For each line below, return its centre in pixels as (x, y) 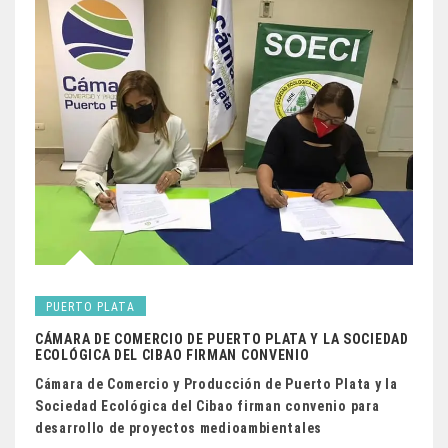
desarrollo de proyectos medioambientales (178, 428)
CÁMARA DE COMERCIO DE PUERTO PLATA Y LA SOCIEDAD (222, 339)
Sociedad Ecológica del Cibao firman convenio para (207, 406)
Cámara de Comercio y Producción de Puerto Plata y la (216, 384)
